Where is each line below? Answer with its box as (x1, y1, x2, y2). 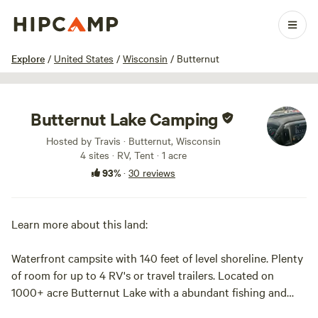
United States (54, 51, 114, 65)
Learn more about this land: (11, 216, 148, 231)
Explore (11, 51, 45, 65)
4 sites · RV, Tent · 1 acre (80, 148, 187, 162)
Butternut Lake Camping (31, 107, 218, 130)
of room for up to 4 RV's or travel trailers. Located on (11, 267, 274, 283)
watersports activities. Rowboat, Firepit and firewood (11, 301, 272, 317)
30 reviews (128, 165, 175, 180)
